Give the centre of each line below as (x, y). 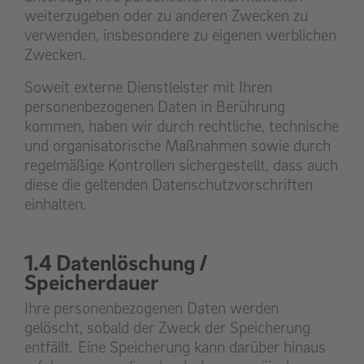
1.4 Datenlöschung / (116, 262)
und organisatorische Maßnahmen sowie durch (178, 146)
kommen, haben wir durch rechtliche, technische (182, 126)
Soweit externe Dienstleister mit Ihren (148, 87)
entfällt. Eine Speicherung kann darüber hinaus (175, 347)
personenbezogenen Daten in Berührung (155, 107)
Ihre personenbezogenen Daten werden (152, 308)
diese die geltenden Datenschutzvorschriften (169, 185)
